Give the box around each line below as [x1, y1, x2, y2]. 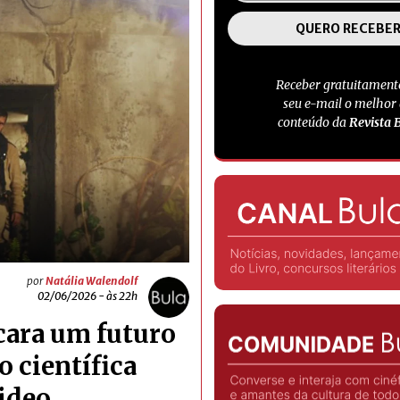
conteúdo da [277, 114, 349, 130]
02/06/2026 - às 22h [37, 289, 137, 304]
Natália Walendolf [46, 274, 137, 288]
